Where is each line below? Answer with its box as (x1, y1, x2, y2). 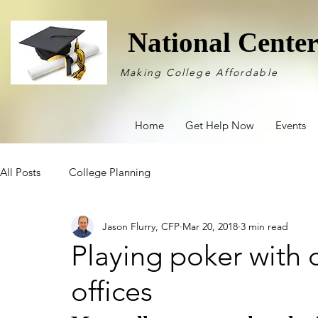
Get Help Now (185, 119, 254, 132)
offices (71, 274, 153, 308)
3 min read (241, 219, 288, 233)
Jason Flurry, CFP (102, 219, 180, 233)
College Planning (69, 165, 150, 179)
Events (275, 119, 306, 132)
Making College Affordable (120, 66, 278, 79)
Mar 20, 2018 (182, 219, 238, 233)
